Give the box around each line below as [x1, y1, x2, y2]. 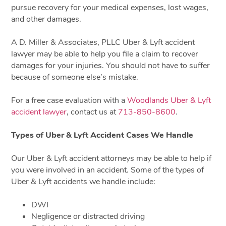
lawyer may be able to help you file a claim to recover [11, 48, 199, 60]
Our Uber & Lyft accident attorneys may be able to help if [11, 152, 212, 164]
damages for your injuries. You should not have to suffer [11, 60, 210, 71]
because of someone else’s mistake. [11, 71, 139, 83]
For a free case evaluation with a [11, 94, 128, 106]
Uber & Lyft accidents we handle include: [11, 176, 156, 187]
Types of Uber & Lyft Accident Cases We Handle [11, 129, 194, 141]
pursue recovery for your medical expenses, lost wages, [11, 2, 209, 13]
